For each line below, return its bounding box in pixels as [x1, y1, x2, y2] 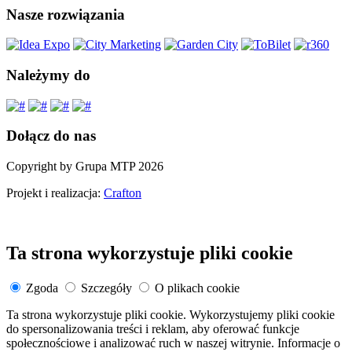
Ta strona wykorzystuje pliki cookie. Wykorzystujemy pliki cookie [6, 307, 335, 321]
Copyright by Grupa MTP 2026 [6, 159, 163, 174]
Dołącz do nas [6, 127, 96, 145]
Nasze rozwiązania [6, 5, 125, 23]
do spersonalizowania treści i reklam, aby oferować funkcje [6, 321, 299, 335]
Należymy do [6, 66, 90, 83]
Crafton [104, 186, 141, 200]
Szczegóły [81, 280, 132, 295]
